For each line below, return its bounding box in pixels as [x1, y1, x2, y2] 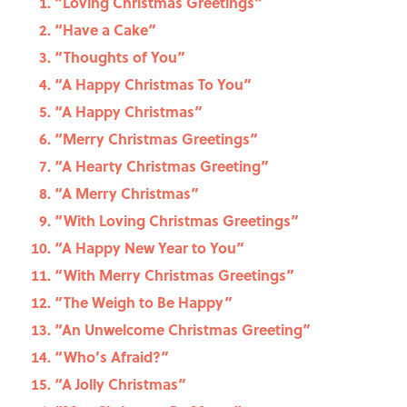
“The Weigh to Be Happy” [55, 292, 233, 313]
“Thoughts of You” [55, 46, 185, 68]
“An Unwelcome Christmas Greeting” [55, 319, 311, 341]
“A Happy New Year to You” [55, 237, 244, 259]
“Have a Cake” [55, 19, 156, 41]
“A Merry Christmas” [55, 183, 199, 204]
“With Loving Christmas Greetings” [55, 210, 299, 232]
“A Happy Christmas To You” [55, 74, 252, 95]
